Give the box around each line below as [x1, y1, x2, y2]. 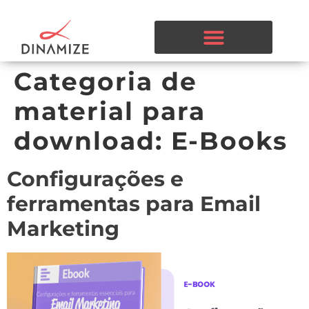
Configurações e [7, 166, 183, 192]
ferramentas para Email [7, 191, 261, 217]
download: [14, 126, 171, 157]
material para [14, 96, 206, 127]
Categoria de [14, 66, 197, 97]
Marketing [7, 216, 119, 242]
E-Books [171, 126, 288, 157]
